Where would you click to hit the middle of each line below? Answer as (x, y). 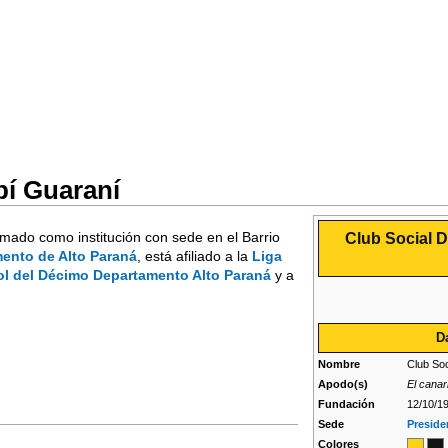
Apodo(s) (343, 384)
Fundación (347, 404)
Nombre (339, 364)
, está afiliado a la (194, 255)
